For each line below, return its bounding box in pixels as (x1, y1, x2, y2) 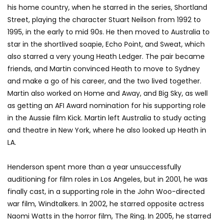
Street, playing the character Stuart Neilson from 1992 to (7, 15, 201, 25)
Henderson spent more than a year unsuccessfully (7, 162, 181, 172)
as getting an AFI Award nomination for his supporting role (7, 101, 206, 110)
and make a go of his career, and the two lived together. (7, 76, 201, 86)
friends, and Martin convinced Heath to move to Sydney (7, 64, 200, 74)
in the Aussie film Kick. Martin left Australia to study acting (7, 113, 206, 123)
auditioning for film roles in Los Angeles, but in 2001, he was (7, 174, 208, 184)
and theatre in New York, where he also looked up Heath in (7, 125, 206, 135)
